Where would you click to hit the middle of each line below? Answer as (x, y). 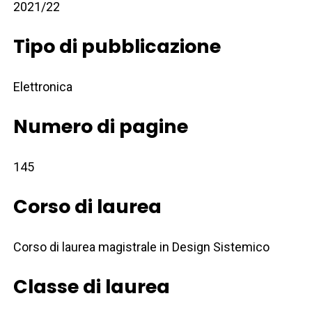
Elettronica (43, 87)
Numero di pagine (101, 127)
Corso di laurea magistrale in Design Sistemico (142, 247)
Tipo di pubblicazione (117, 47)
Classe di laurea (92, 287)
